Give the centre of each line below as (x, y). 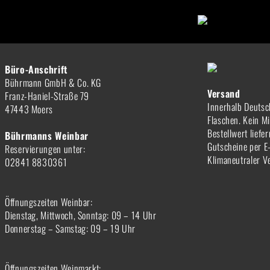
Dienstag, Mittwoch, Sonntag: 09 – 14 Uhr (81, 215)
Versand (224, 93)
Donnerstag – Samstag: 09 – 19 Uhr (71, 228)
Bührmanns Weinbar (47, 136)
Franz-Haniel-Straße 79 (47, 96)
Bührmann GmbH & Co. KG (53, 83)
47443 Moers (29, 109)
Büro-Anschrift (36, 69)
